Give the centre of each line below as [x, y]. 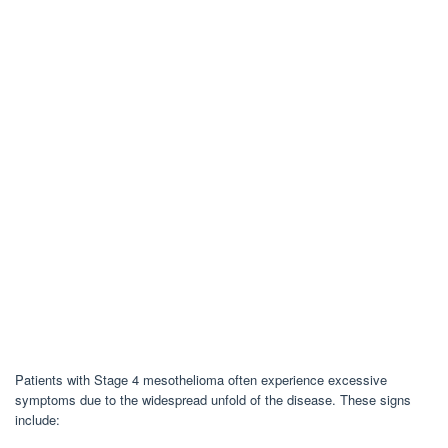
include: [37, 419]
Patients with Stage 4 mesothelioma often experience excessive [201, 379]
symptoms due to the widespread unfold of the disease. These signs [213, 399]
